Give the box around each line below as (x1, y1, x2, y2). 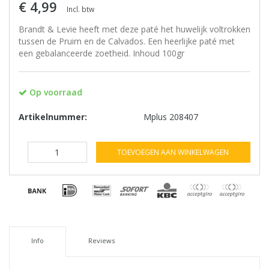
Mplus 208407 (144, 110, 198, 122)
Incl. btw (67, 4, 94, 14)
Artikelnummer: (19, 110, 87, 122)
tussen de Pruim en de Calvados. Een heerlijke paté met (19, 35, 235, 47)
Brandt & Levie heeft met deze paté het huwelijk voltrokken (19, 23, 250, 35)
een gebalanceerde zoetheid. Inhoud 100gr (19, 47, 184, 59)
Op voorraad (27, 86, 82, 98)
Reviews (88, 235, 115, 245)
